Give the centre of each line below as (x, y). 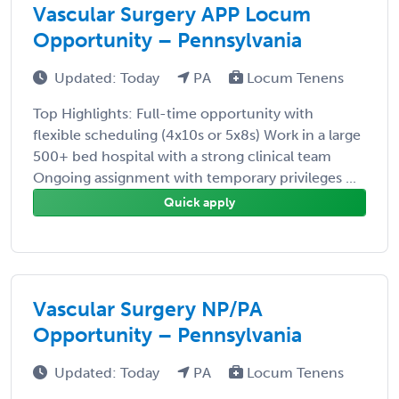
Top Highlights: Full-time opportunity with (173, 113)
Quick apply (199, 202)
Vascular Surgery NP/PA (148, 309)
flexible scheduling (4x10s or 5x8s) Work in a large (197, 134)
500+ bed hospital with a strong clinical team (182, 156)
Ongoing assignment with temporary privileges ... (195, 177)
